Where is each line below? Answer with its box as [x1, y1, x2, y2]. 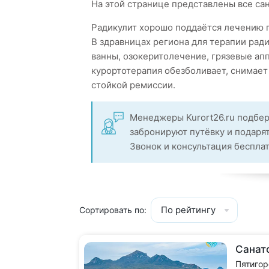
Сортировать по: [79, 205, 147, 215]
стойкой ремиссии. [91, 79, 175, 91]
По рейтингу [161, 204, 216, 216]
